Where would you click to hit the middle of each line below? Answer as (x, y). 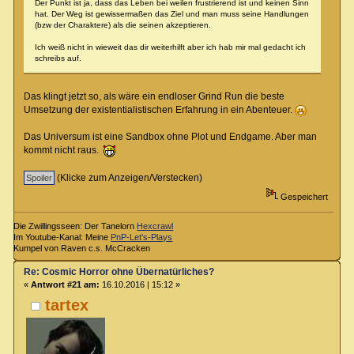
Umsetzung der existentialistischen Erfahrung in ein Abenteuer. (159, 110)
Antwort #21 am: (65, 285)
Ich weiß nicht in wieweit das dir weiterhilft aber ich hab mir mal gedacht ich (170, 47)
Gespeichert (303, 197)
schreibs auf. (58, 58)
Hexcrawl (155, 226)
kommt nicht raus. (63, 151)
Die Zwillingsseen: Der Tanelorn (75, 226)
